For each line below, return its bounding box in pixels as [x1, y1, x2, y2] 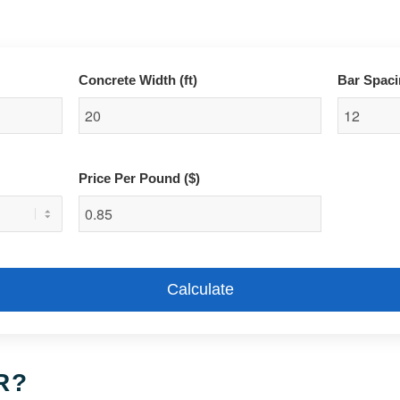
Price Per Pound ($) [79, 171, 201, 186]
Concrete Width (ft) [79, 72, 198, 87]
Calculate [166, 279, 234, 298]
